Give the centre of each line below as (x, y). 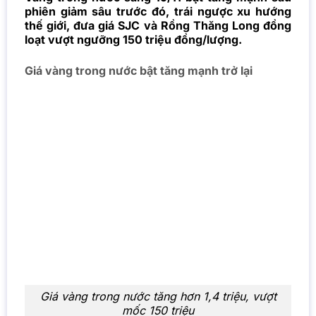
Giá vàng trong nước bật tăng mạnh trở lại (138, 71)
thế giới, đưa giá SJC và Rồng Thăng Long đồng (158, 26)
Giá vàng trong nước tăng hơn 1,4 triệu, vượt (158, 297)
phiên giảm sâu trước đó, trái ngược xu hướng (158, 12)
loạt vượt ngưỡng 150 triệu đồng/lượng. (133, 40)
